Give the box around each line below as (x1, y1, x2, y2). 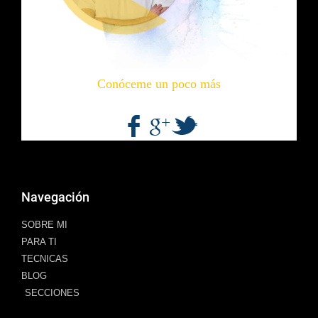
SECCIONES (25, 287, 79, 298)
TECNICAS (21, 253, 68, 264)
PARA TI (21, 236, 57, 247)
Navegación (21, 189, 89, 204)
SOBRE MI (21, 219, 67, 230)
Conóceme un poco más (97, 76, 221, 91)
